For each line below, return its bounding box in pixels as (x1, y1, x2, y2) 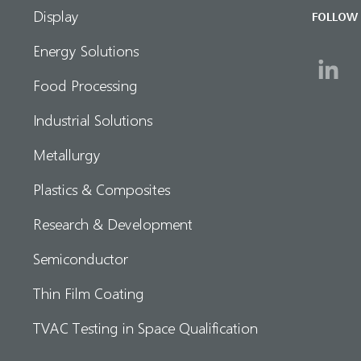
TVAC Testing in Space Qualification (33, 317, 258, 338)
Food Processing (33, 74, 138, 95)
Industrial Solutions (33, 109, 152, 130)
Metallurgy (33, 143, 101, 164)
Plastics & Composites (33, 178, 170, 199)
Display (33, 5, 79, 26)
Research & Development (33, 213, 193, 234)
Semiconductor (33, 247, 128, 268)
